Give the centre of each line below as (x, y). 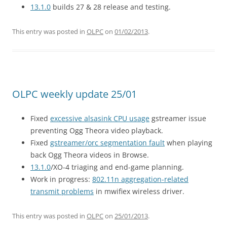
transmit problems (62, 191)
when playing (188, 143)
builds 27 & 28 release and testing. (111, 7)
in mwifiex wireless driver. (139, 191)
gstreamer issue (178, 118)
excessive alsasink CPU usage (100, 118)
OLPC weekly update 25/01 (74, 94)
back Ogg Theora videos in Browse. (90, 155)
